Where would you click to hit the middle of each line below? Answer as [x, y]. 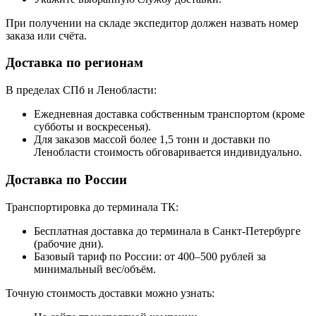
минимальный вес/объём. [95, 269]
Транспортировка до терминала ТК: [92, 207]
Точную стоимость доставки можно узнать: [110, 293]
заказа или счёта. [46, 35]
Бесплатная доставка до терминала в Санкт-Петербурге [167, 231]
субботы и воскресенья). [92, 127]
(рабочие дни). [69, 243]
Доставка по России [66, 179]
